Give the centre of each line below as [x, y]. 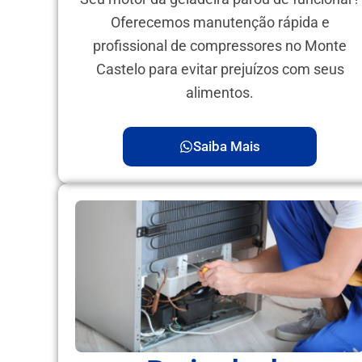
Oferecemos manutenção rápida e [220, 22]
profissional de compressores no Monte [220, 45]
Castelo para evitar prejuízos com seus [220, 69]
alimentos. [220, 92]
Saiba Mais [227, 147]
